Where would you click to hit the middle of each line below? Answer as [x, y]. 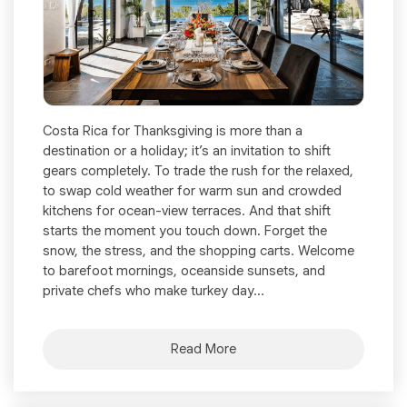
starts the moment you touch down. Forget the [185, 231]
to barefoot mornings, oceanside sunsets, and [184, 271]
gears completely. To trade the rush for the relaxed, [198, 171]
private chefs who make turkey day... [154, 291]
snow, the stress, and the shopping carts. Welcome [199, 251]
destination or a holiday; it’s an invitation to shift [187, 151]
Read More [203, 349]
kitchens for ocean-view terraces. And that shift [187, 211]
